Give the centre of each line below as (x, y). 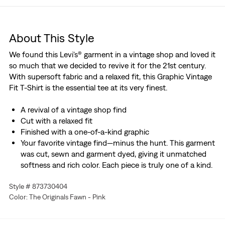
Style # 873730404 (38, 187)
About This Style (51, 38)
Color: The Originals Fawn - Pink (57, 197)
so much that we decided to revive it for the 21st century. (107, 66)
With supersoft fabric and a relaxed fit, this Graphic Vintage (110, 77)
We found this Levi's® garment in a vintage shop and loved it (112, 54)
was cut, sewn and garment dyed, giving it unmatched (113, 154)
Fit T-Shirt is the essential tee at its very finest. (88, 88)
